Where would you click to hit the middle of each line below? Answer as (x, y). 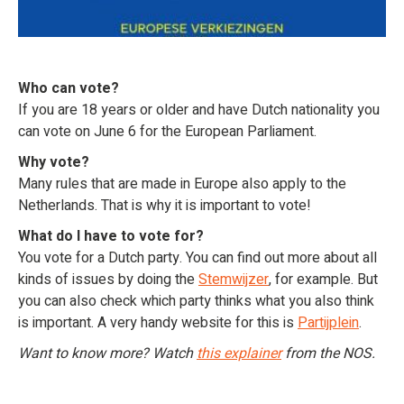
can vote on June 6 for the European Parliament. (167, 132)
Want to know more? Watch (107, 353)
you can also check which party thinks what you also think (196, 301)
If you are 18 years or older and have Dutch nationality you (199, 110)
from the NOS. (328, 353)
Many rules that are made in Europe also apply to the (182, 184)
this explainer (239, 353)
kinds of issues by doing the (108, 280)
